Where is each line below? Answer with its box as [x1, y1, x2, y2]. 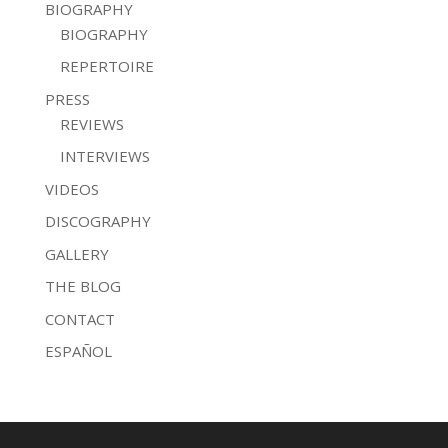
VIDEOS [44, 178, 99, 199]
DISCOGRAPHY [44, 211, 151, 231]
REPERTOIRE [59, 56, 154, 76]
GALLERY [44, 243, 109, 264]
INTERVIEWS [59, 146, 150, 166]
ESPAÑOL [44, 341, 112, 361]
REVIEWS [59, 113, 124, 134]
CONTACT [44, 308, 115, 329]
